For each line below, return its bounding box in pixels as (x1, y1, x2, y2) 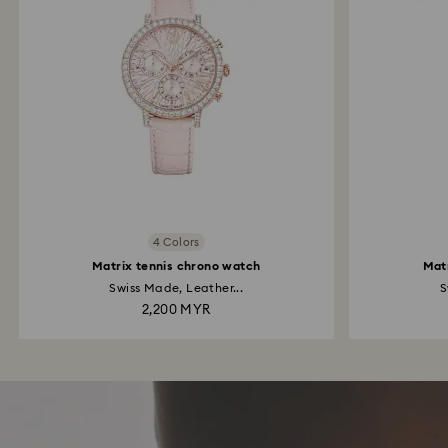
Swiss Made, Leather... (109, 282, 244, 294)
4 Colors (152, 236, 200, 248)
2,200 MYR (141, 304, 211, 317)
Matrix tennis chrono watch (92, 260, 261, 272)
